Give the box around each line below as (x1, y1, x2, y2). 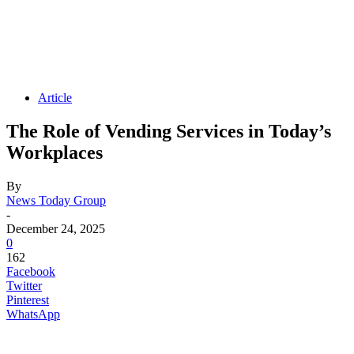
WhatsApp (6, 307, 60, 321)
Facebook (6, 264, 55, 278)
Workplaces (6, 141, 103, 163)
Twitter (6, 278, 42, 292)
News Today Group (6, 193, 106, 207)
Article (38, 91, 72, 104)
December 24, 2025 (6, 221, 105, 235)
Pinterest (6, 292, 49, 307)
